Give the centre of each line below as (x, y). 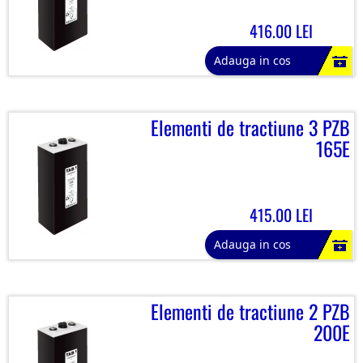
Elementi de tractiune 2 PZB (250, 311)
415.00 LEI (281, 215)
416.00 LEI (281, 31)
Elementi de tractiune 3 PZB (250, 127)
